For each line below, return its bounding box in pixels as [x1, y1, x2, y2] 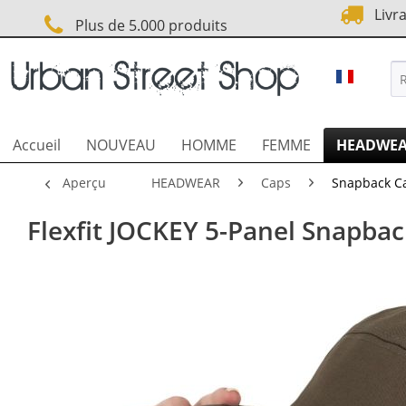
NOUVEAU [86, 135, 156, 155]
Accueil [13, 135, 61, 155]
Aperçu [63, 174, 106, 191]
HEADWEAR [151, 174, 220, 191]
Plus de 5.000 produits [68, 15, 228, 35]
